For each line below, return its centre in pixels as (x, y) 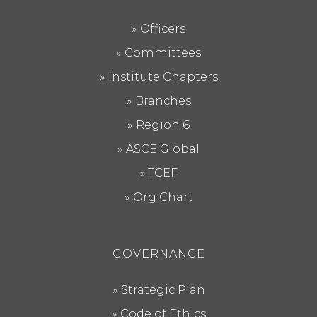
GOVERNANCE (158, 254)
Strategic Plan (163, 290)
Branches (163, 101)
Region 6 (163, 125)
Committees (163, 53)
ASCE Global (163, 149)
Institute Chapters (163, 77)
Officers (163, 29)
